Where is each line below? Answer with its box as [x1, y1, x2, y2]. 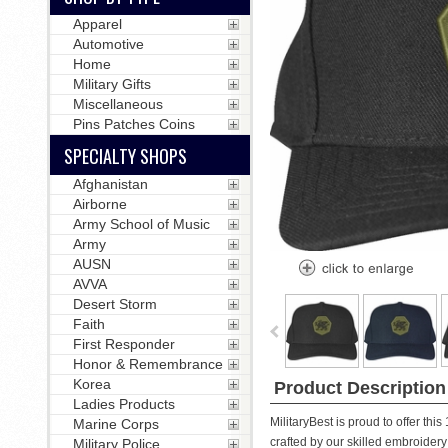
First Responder [72, 336, 175, 352]
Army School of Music [72, 216, 210, 232]
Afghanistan [72, 176, 148, 192]
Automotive [72, 36, 144, 52]
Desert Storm [72, 296, 157, 312]
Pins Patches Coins [72, 116, 195, 132]
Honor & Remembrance [72, 356, 223, 372]
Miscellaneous [72, 96, 163, 112]
